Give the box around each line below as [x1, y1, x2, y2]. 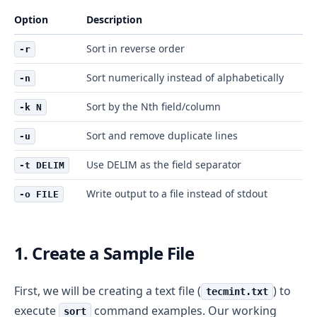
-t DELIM [19, 159, 64, 171]
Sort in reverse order [86, 41, 185, 55]
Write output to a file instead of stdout [86, 186, 267, 200]
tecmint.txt [206, 285, 268, 297]
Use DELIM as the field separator [86, 157, 241, 171]
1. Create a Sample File [14, 241, 195, 265]
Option [14, 12, 48, 26]
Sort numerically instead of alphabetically [86, 70, 284, 84]
